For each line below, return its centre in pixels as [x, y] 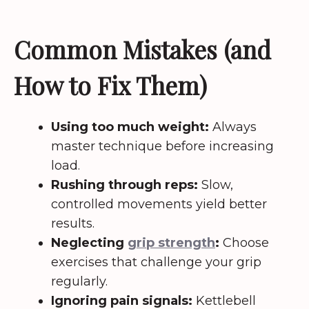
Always [233, 127]
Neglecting [89, 243]
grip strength [171, 243]
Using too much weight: [130, 127]
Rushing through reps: [124, 185]
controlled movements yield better [159, 205]
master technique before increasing [162, 147]
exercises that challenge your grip [156, 262]
